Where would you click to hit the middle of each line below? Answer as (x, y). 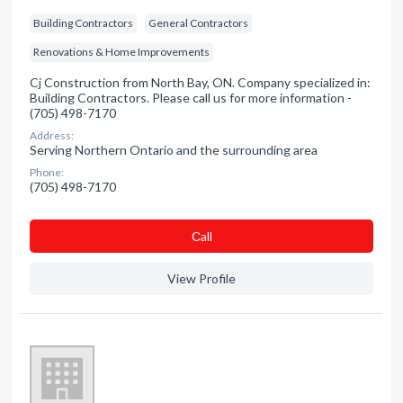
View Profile (201, 278)
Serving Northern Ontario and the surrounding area (174, 150)
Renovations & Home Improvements (121, 52)
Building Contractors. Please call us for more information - (191, 98)
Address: (52, 135)
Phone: (47, 172)
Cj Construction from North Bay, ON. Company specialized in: (200, 82)
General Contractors (198, 23)
